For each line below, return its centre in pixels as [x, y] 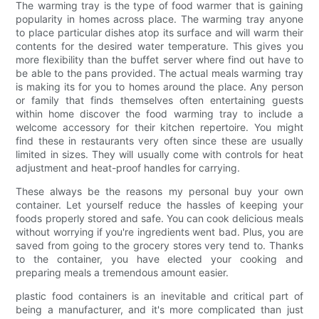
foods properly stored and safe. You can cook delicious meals [159, 219]
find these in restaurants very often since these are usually [159, 141]
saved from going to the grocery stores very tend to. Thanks [159, 246]
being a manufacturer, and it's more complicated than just [159, 310]
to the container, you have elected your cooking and [159, 259]
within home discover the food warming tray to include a [159, 114]
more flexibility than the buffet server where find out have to [159, 60]
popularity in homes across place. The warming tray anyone [159, 19]
